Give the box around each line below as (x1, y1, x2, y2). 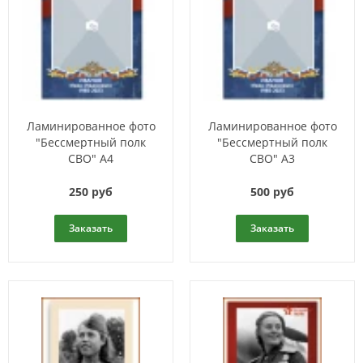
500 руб (250, 184, 294, 200)
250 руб (69, 184, 113, 200)
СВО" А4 (68, 151, 113, 167)
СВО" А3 (250, 151, 295, 167)
